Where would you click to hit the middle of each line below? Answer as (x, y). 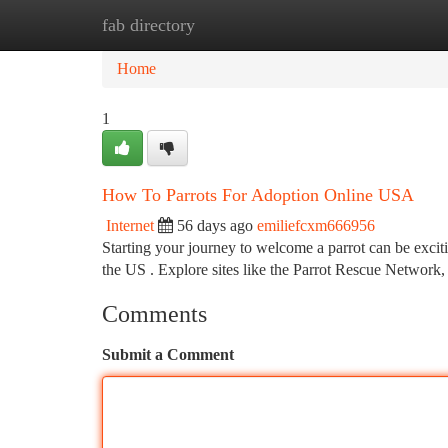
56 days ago (215, 225)
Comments (154, 314)
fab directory (148, 25)
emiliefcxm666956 (316, 225)
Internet (130, 225)
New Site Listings (257, 24)
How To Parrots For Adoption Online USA (258, 195)
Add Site (372, 24)
